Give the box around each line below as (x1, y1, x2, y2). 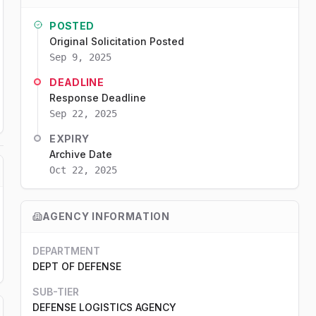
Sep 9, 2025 (49, 51, 112, 63)
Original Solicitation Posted (49, 35, 185, 47)
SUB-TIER (32, 286, 80, 298)
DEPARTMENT (32, 245, 101, 257)
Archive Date (49, 148, 113, 160)
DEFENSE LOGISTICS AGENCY (32, 301, 177, 313)
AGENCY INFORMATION (42, 210, 170, 222)
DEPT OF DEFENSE (32, 260, 122, 272)
